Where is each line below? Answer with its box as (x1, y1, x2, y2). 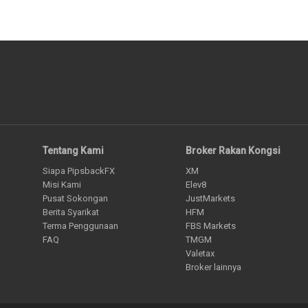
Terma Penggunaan (43, 221, 118, 232)
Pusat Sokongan (43, 193, 108, 204)
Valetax (186, 248, 215, 259)
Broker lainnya (186, 262, 242, 273)
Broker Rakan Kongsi (186, 144, 281, 156)
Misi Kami (43, 179, 81, 190)
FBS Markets (186, 221, 236, 232)
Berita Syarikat (43, 207, 99, 218)
